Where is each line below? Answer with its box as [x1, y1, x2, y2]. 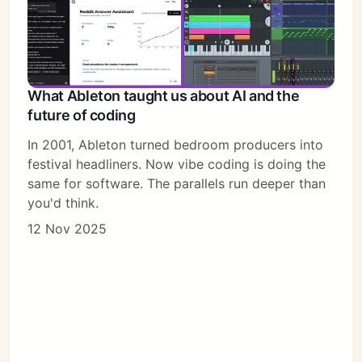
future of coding [27, 106, 136, 124]
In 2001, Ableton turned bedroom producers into [27, 136, 324, 153]
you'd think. [27, 194, 99, 211]
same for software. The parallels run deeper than [27, 175, 326, 192]
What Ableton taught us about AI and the [27, 86, 300, 104]
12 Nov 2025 [27, 220, 107, 237]
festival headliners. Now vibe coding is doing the [27, 155, 326, 172]
